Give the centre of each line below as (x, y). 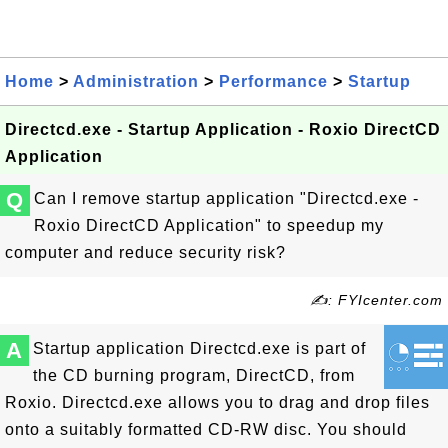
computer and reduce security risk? (145, 252)
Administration (136, 81)
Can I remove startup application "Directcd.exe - (226, 198)
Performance (273, 81)
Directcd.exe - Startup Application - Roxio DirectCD (223, 129)
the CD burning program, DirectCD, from (194, 375)
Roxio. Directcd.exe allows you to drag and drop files (217, 402)
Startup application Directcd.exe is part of (199, 348)
